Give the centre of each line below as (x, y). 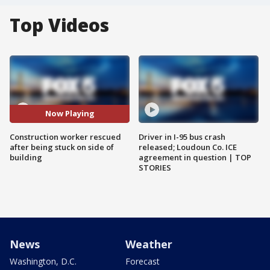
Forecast (143, 261)
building (26, 157)
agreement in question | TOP (195, 157)
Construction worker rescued (65, 137)
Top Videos (59, 25)
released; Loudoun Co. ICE (188, 147)
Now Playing (70, 114)
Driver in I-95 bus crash (182, 137)
